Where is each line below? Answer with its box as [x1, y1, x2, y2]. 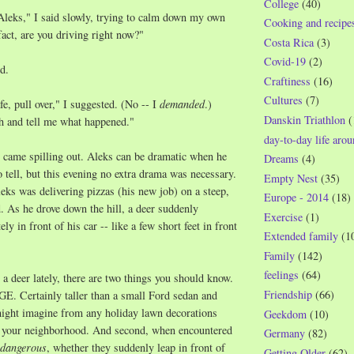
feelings [264, 267, 299, 283]
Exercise [264, 209, 303, 224]
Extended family [264, 228, 338, 244]
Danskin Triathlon [264, 111, 345, 127]
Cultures [264, 92, 303, 108]
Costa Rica [264, 34, 314, 50]
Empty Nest [264, 170, 318, 186]
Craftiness [264, 73, 311, 88]
